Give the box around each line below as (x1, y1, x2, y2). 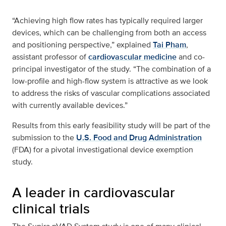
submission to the (12, 132, 76, 144)
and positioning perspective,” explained (12, 39, 153, 51)
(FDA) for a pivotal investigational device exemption (12, 144, 193, 156)
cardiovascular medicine (88, 51, 177, 63)
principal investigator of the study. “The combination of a (12, 63, 211, 75)
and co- (177, 51, 205, 63)
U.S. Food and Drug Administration (76, 132, 202, 144)
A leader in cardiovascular (12, 182, 175, 203)
